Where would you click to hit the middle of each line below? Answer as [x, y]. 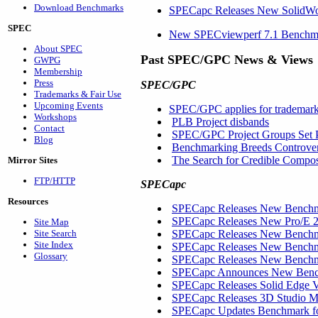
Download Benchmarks [79, 7]
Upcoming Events [68, 105]
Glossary [51, 256]
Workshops [55, 117]
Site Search [55, 233]
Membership [58, 71]
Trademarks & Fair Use [78, 94]
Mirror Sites [33, 160]
